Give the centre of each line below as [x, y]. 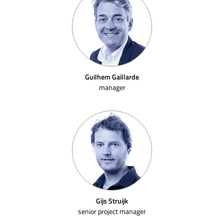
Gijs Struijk [112, 201]
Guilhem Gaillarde [112, 77]
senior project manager [112, 211]
